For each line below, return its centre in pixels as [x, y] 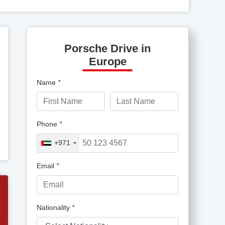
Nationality [54, 207]
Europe [107, 61]
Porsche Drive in [107, 48]
